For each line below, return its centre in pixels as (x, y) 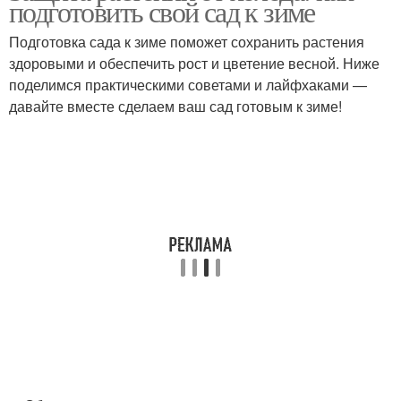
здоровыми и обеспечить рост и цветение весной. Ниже (194, 63)
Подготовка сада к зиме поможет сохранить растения (187, 42)
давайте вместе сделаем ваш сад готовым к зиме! (175, 106)
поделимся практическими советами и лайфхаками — (188, 85)
